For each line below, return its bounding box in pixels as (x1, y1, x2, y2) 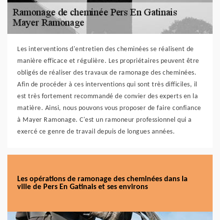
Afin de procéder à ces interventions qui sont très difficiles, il (17, 81, 197, 88)
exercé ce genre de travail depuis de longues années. (17, 128, 175, 136)
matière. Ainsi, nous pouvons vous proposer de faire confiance (17, 105, 201, 112)
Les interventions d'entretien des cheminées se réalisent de (17, 46, 194, 53)
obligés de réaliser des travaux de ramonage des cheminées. (17, 69, 196, 77)
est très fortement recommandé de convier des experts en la (17, 93, 198, 100)
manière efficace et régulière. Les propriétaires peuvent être (17, 57, 199, 65)
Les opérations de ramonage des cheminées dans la (17, 175, 188, 183)
